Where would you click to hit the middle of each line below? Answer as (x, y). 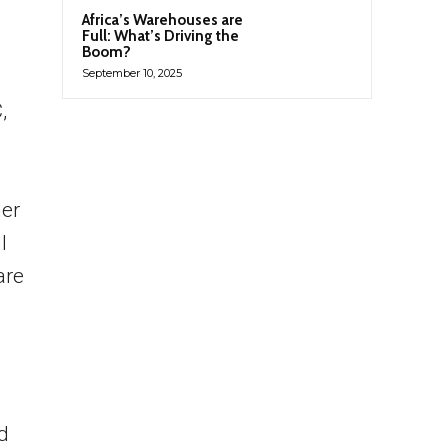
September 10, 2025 (132, 73)
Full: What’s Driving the (160, 36)
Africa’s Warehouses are (162, 20)
